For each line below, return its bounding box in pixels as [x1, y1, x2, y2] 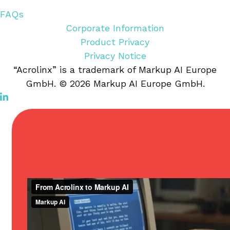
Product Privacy [81, 36, 149, 47]
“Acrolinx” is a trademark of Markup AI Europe [13, 64, 217, 75]
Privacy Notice [84, 50, 146, 61]
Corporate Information [66, 22, 164, 33]
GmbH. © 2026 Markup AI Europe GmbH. [25, 78, 205, 89]
